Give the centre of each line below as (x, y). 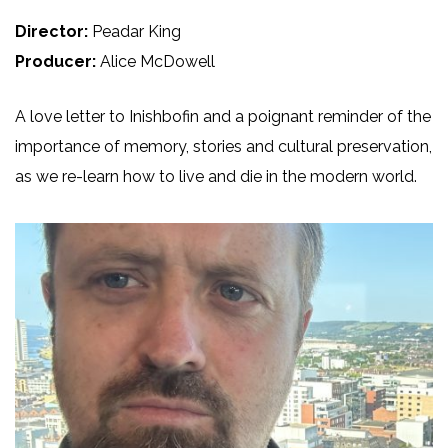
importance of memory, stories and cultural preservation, (223, 146)
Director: (53, 31)
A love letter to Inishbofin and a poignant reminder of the (223, 116)
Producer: (57, 61)
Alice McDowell (157, 61)
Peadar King (136, 31)
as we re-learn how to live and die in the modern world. (216, 176)
